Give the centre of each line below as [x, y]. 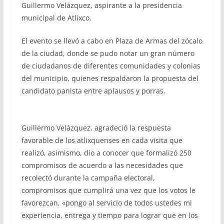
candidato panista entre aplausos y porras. [93, 90]
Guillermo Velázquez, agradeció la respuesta [96, 127]
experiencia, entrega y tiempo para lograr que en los [109, 215]
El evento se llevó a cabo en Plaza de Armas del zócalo [112, 40]
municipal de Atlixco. [56, 17]
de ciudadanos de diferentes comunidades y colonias [111, 65]
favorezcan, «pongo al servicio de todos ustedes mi [106, 202]
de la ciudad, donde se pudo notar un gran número [108, 53]
